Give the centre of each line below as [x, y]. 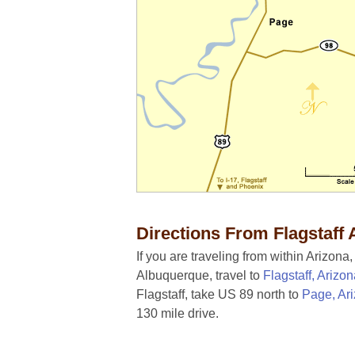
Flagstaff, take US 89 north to [219, 295]
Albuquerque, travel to [200, 276]
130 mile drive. [177, 314]
